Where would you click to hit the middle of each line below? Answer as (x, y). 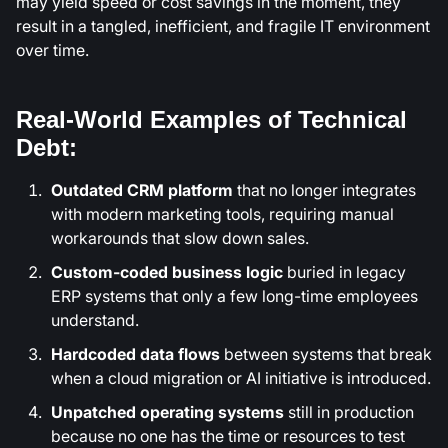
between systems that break (326, 354)
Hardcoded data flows (135, 354)
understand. (95, 320)
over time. (52, 49)
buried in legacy (344, 272)
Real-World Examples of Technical (211, 120)
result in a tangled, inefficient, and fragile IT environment (223, 25)
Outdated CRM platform (142, 190)
